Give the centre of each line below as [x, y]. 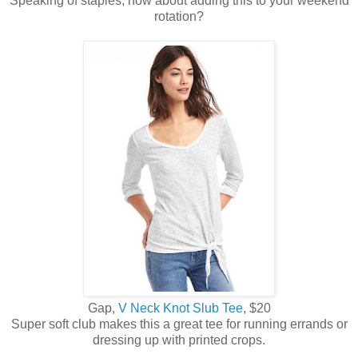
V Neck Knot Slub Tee [180, 308]
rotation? [179, 17]
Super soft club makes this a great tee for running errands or [179, 324]
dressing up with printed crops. [179, 340]
